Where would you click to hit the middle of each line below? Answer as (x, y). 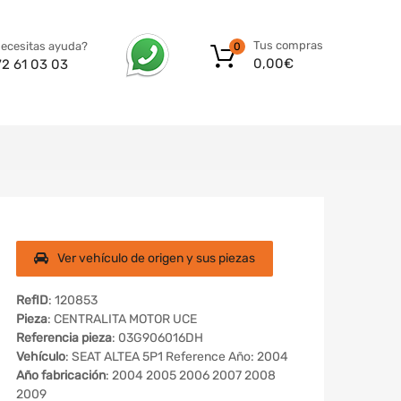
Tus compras (288, 46)
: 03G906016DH (158, 337)
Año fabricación (61, 375)
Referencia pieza (64, 337)
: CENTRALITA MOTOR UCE (122, 319)
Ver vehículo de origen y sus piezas (156, 258)
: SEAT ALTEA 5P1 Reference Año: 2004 (177, 356)
